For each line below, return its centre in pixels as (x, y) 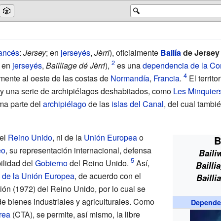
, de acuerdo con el (108, 176)
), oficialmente (135, 52)
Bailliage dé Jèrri (75, 65)
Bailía (170, 52)
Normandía (130, 78)
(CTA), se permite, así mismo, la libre (75, 214)
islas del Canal (137, 104)
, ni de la (68, 137)
